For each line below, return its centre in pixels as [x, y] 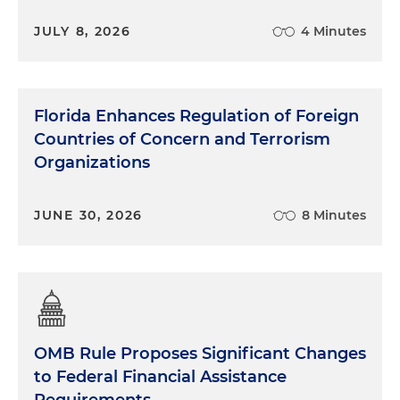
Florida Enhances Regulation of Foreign [196, 116]
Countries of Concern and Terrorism [182, 139]
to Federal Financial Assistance [160, 377]
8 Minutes [334, 215]
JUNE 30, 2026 [89, 215]
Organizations [92, 162]
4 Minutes [333, 31]
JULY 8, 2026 [83, 31]
